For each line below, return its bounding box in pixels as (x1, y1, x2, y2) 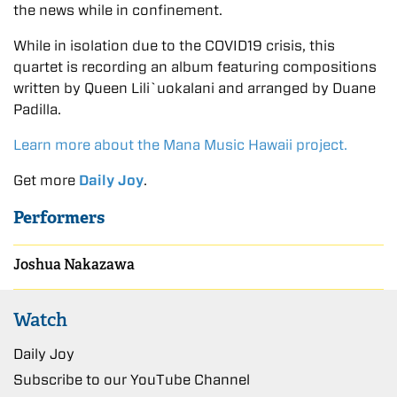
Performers (13, 206, 105, 230)
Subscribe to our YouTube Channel (13, 370, 250, 388)
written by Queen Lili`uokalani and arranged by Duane (13, 80, 376, 97)
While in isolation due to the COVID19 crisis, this (13, 37, 335, 55)
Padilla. (13, 101, 61, 119)
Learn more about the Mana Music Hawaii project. (13, 136, 347, 154)
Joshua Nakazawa (13, 255, 135, 275)
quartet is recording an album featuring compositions (13, 58, 377, 76)
